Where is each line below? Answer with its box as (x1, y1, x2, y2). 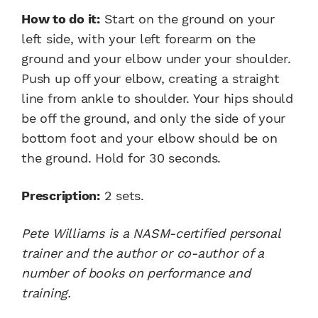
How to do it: (21, 11, 100, 27)
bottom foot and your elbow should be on (21, 131, 278, 146)
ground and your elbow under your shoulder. (21, 51, 291, 67)
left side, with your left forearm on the (21, 31, 256, 47)
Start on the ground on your (99, 11, 275, 27)
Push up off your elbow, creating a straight (21, 71, 280, 87)
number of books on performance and (21, 265, 251, 281)
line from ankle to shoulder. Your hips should (21, 91, 293, 106)
